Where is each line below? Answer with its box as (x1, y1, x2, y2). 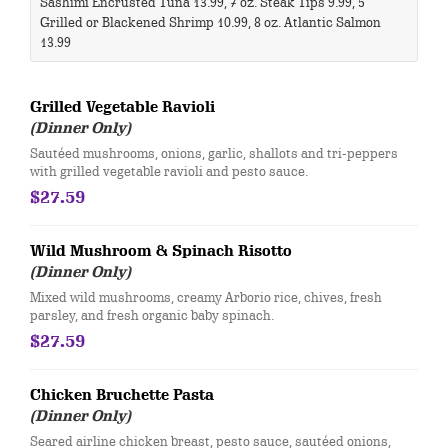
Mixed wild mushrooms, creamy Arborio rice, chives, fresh (30, 288, 382, 306)
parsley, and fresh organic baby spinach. (30, 306, 274, 324)
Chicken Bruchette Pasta (30, 386, 214, 404)
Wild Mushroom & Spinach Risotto (30, 242, 292, 260)
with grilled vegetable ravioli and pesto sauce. (30, 162, 308, 180)
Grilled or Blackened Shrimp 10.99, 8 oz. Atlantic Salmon (40, 13, 381, 31)
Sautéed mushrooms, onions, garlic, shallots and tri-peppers (30, 144, 398, 162)
